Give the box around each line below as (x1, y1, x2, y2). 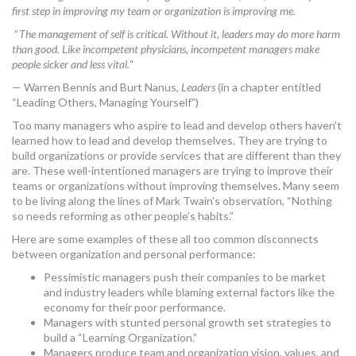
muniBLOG (37, 42, 87, 55)
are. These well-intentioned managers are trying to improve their (12, 164, 333, 177)
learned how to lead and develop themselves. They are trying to (12, 133, 327, 147)
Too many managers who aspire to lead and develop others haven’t (12, 118, 342, 132)
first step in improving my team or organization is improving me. (12, 4, 296, 17)
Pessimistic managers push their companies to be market (44, 270, 326, 284)
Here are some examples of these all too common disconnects (12, 232, 319, 246)
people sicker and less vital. (12, 57, 130, 71)
